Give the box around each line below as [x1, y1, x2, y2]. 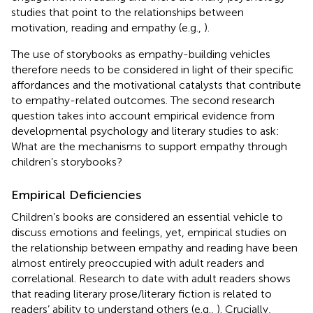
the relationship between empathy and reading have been [11, 240, 298, 254]
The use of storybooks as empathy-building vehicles [11, 47, 270, 61]
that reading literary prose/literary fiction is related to [11, 286, 272, 300]
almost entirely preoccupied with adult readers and [11, 256, 264, 270]
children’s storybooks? [11, 154, 122, 168]
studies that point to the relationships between [11, 5, 244, 19]
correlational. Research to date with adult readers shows [11, 271, 291, 285]
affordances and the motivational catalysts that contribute [11, 78, 301, 92]
